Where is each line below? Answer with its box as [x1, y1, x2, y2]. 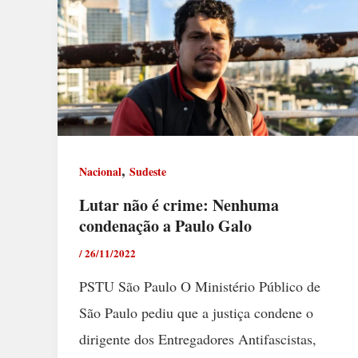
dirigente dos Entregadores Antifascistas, [79, 328, 316, 348]
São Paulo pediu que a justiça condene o [79, 302, 313, 322]
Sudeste [129, 162, 166, 180]
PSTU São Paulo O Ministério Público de [79, 276, 320, 296]
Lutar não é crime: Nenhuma [79, 193, 279, 217]
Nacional [79, 162, 121, 180]
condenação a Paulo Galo [79, 214, 252, 238]
